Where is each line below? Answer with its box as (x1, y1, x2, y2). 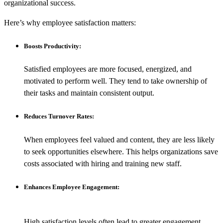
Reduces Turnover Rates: (24, 112, 94, 120)
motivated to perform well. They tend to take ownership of (24, 77, 207, 86)
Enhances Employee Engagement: (24, 183, 119, 191)
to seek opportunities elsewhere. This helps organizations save (24, 147, 218, 156)
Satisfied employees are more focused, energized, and (24, 65, 192, 74)
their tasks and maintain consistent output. (24, 89, 154, 98)
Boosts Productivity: (24, 42, 81, 50)
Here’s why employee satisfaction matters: (4, 18, 136, 27)
